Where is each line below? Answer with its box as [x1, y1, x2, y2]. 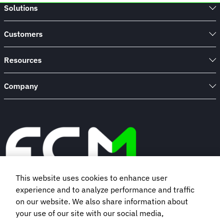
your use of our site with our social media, [16, 208, 164, 219]
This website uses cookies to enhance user [16, 173, 167, 183]
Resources [4, 55, 42, 65]
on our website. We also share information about [16, 196, 188, 207]
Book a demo [47, 196, 95, 206]
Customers [4, 29, 43, 39]
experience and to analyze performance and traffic [16, 185, 194, 195]
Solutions [4, 3, 38, 13]
